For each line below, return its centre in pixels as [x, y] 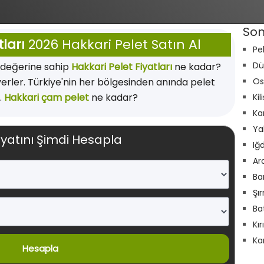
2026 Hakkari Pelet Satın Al [113, 44]
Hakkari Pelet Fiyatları [121, 67]
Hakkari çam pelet [46, 98]
